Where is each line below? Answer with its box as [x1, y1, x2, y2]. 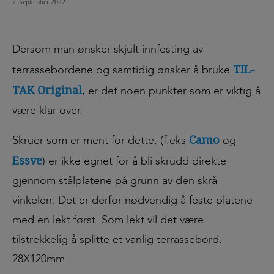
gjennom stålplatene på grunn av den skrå [12, 173, 217, 189]
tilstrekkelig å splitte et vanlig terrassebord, [12, 232, 222, 248]
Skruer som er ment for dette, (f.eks [12, 133, 189, 149]
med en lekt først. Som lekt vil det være [12, 212, 204, 228]
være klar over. [12, 103, 83, 119]
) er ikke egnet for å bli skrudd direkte [42, 154, 226, 169]
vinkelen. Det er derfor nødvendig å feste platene [12, 193, 253, 209]
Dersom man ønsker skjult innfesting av [12, 42, 203, 57]
